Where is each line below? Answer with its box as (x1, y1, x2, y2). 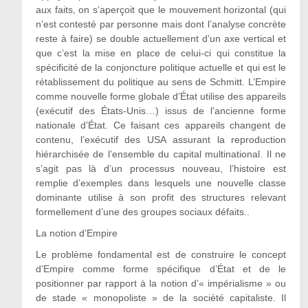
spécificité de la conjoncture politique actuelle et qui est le (35, 62, 287, 73)
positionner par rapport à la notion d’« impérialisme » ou (35, 278, 287, 289)
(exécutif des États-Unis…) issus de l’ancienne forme (35, 105, 287, 116)
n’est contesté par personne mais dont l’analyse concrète (35, 19, 287, 30)
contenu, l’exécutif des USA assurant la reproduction (35, 134, 287, 145)
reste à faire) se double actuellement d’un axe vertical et (35, 33, 287, 44)
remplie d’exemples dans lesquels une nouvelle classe (35, 177, 287, 188)
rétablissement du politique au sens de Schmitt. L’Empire (35, 76, 287, 87)
